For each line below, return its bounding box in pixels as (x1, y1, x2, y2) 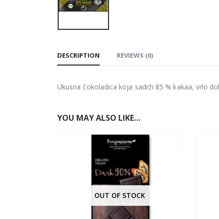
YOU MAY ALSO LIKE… (57, 112, 140, 123)
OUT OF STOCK (94, 191, 145, 200)
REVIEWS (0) (117, 50, 153, 60)
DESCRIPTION (57, 50, 100, 60)
